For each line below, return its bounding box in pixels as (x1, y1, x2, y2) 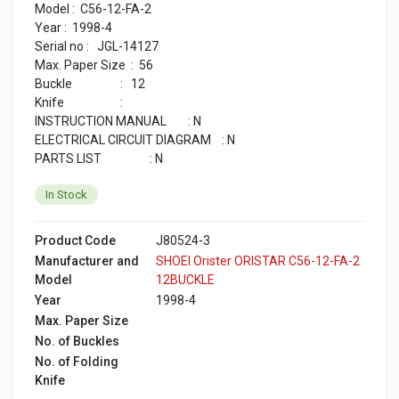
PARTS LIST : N (35, 151, 163, 166)
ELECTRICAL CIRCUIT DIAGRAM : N (35, 132, 235, 147)
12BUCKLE (156, 272, 215, 287)
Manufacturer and (35, 253, 139, 268)
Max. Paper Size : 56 (35, 57, 153, 72)
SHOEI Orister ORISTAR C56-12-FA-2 (156, 253, 360, 268)
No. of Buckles (35, 333, 119, 348)
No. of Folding (35, 354, 118, 369)
